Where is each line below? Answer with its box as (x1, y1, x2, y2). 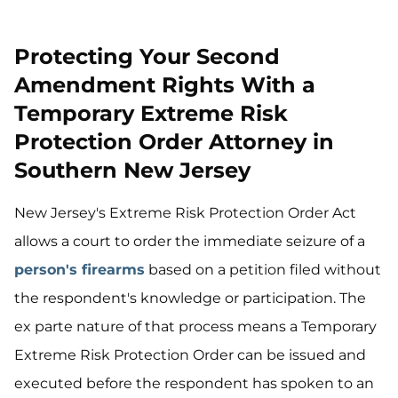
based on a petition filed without (145, 261, 381, 278)
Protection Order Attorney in (14, 129, 334, 155)
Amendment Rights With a (14, 72, 315, 98)
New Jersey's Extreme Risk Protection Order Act (14, 204, 356, 221)
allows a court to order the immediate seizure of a (14, 233, 365, 250)
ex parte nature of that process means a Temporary (14, 318, 377, 335)
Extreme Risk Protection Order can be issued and (14, 346, 366, 363)
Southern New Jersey (14, 157, 251, 183)
